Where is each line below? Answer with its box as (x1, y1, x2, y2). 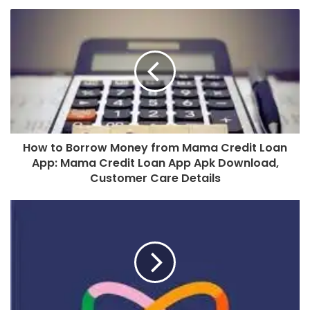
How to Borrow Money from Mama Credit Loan (23, 139, 287, 156)
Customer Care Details (89, 170, 221, 186)
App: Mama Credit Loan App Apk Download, (31, 154, 279, 171)
